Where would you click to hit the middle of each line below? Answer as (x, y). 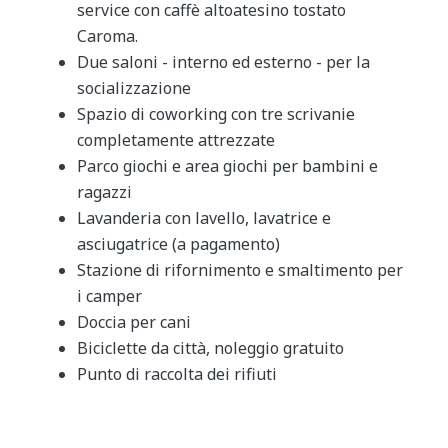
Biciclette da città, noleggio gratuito (210, 348)
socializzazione (133, 88)
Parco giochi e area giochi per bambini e (227, 166)
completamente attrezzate (175, 140)
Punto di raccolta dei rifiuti (176, 374)
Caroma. (107, 36)
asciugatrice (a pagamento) (178, 244)
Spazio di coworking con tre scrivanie (215, 114)
